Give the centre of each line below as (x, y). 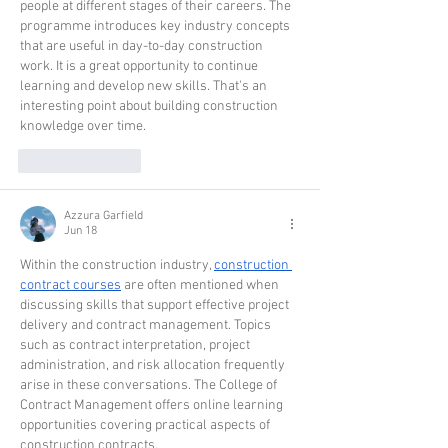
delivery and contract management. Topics (147, 326)
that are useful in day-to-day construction (143, 47)
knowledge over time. (84, 127)
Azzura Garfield (103, 216)
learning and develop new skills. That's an (145, 87)
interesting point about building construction (150, 107)
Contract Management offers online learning (153, 406)
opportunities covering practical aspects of (146, 426)
